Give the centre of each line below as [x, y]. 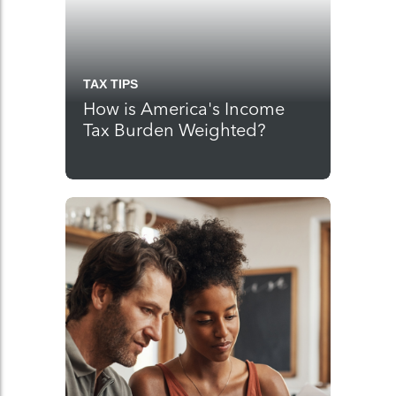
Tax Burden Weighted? [175, 130]
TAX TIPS [110, 84]
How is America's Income [184, 109]
